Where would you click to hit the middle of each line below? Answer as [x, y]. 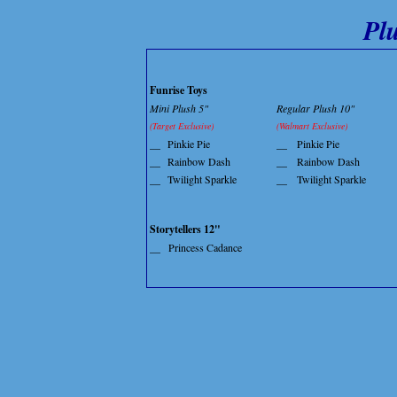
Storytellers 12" [185, 230]
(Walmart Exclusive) [312, 126]
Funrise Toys [179, 90]
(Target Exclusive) [182, 126]
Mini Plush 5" [179, 109]
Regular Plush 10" [315, 109]
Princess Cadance [205, 248]
